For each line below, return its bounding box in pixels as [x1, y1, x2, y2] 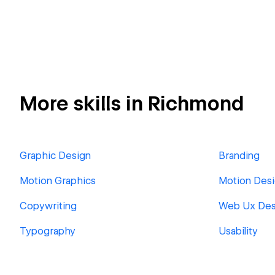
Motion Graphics [20, 175, 96, 187]
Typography [20, 225, 76, 237]
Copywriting [20, 200, 77, 212]
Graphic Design [20, 150, 91, 161]
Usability [219, 225, 258, 237]
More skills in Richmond [20, 91, 244, 115]
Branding [219, 150, 260, 161]
